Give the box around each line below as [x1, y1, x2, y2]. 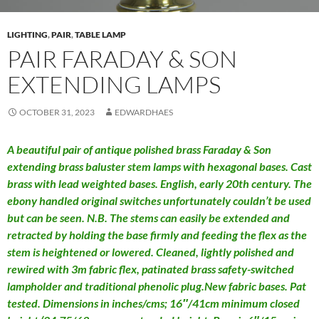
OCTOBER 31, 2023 [19, 106, 95, 117]
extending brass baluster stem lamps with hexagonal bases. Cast [7, 159, 312, 173]
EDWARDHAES [115, 106, 173, 117]
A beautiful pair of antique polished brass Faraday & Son [7, 142, 271, 156]
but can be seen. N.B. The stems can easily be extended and [7, 210, 290, 224]
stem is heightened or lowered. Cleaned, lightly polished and [7, 244, 294, 258]
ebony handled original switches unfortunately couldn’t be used [7, 193, 311, 207]
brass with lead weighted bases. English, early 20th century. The [7, 176, 312, 190]
